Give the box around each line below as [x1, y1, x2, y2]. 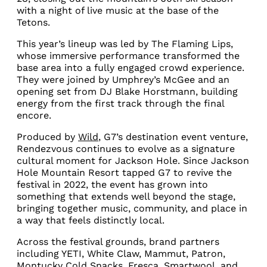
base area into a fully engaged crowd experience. [17, 62, 244, 73]
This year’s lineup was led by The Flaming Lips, [17, 38, 233, 49]
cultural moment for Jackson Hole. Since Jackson [17, 155, 249, 166]
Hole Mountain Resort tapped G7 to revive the [17, 167, 232, 178]
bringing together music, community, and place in [17, 203, 247, 214]
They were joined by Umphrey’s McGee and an [17, 74, 229, 85]
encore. [17, 110, 51, 121]
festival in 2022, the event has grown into [17, 179, 208, 190]
